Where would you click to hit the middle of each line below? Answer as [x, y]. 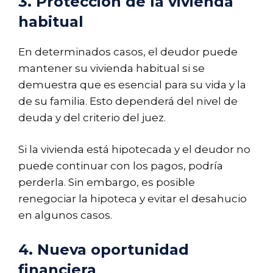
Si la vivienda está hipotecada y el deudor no [134, 150]
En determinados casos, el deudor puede [128, 51]
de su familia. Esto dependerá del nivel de [128, 101]
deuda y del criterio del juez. [92, 117]
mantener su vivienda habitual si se [112, 68]
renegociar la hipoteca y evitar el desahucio [133, 199]
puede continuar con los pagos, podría [121, 166]
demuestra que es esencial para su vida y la [132, 84]
